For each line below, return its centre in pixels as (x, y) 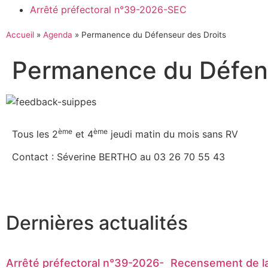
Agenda (58, 35)
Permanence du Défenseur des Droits (154, 35)
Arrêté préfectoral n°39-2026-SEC (108, 10)
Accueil (20, 35)
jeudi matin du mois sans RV (173, 134)
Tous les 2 (35, 134)
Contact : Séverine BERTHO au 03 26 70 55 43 (118, 157)
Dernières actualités (97, 223)
